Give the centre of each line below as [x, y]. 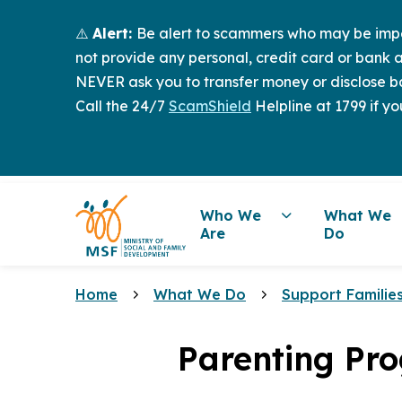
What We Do [200, 294]
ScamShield [210, 106]
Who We [231, 215]
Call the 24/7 [122, 106]
